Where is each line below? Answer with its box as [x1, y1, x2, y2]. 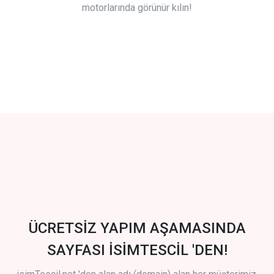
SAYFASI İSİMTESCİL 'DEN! [46, 242, 228, 259]
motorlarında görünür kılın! [82, 2, 192, 14]
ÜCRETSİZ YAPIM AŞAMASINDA [28, 220, 246, 237]
